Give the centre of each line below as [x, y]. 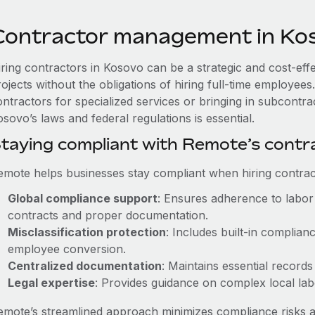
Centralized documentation [84, 266]
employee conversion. [66, 249]
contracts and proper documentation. [108, 215]
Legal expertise [51, 283]
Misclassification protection [86, 232]
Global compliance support [82, 198]
